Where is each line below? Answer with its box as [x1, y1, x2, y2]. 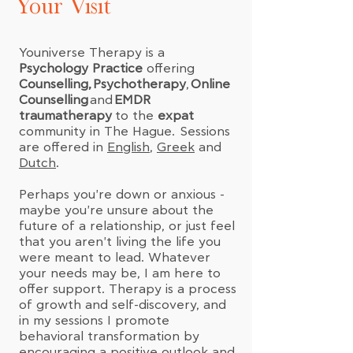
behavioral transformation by [19, 330, 199, 343]
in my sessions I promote [19, 314, 169, 327]
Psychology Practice [19, 62, 143, 75]
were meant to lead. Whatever [19, 251, 210, 264]
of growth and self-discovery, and [19, 299, 226, 311]
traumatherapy [19, 110, 113, 122]
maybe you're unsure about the [19, 204, 214, 217]
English [107, 141, 150, 154]
